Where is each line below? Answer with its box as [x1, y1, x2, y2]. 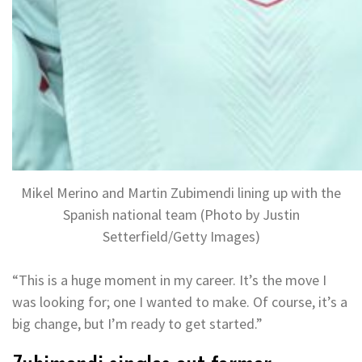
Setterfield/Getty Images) [102, 227, 260, 246]
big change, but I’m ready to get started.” [12, 314, 263, 334]
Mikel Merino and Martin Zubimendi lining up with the [21, 183, 341, 203]
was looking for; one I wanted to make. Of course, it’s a [12, 293, 347, 312]
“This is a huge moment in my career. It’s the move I [12, 271, 326, 290]
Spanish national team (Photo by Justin [62, 205, 300, 225]
